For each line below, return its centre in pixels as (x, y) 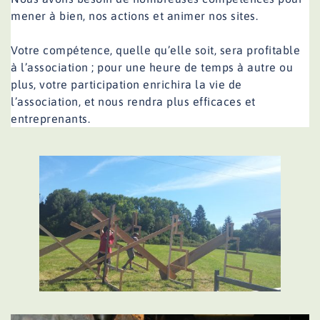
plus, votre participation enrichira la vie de (126, 84)
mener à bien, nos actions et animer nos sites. (134, 15)
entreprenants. (50, 118)
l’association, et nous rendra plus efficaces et (133, 101)
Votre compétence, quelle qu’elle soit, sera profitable (155, 50)
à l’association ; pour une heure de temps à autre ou (152, 67)
